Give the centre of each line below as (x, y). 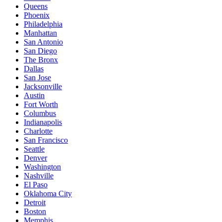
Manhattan (40, 33)
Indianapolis (43, 122)
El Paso (36, 185)
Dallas (34, 69)
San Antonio (43, 42)
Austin (34, 96)
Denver (35, 158)
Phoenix (37, 15)
